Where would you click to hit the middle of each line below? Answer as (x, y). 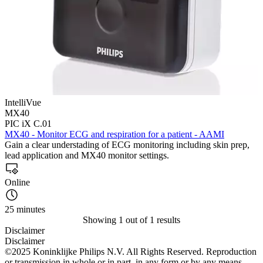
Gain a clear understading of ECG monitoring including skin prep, (127, 144)
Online (17, 182)
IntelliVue (23, 102)
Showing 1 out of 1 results (131, 220)
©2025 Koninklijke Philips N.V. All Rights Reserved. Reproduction (131, 251)
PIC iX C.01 (28, 123)
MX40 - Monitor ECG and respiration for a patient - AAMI (114, 134)
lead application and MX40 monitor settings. (87, 155)
